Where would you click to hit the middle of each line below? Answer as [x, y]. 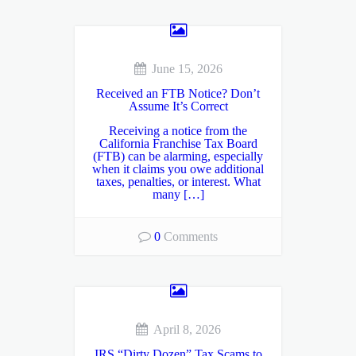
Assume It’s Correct [178, 106]
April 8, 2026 [187, 330]
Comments [189, 237]
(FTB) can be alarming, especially [178, 157]
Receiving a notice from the [178, 131]
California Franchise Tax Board [178, 144]
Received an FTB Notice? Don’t [178, 94]
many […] [178, 195]
